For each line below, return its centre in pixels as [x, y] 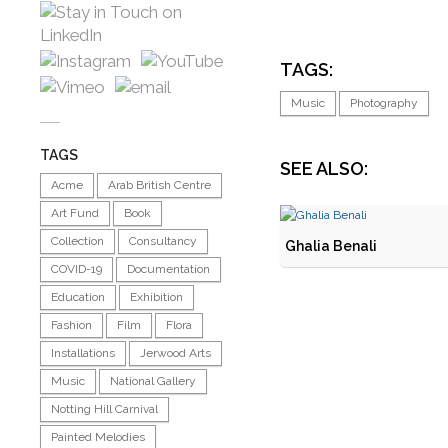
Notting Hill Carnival [104, 409]
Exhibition [156, 297]
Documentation [168, 269]
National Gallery [153, 381]
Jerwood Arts [175, 353]
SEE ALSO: [324, 168]
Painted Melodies [98, 437]
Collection [77, 241]
